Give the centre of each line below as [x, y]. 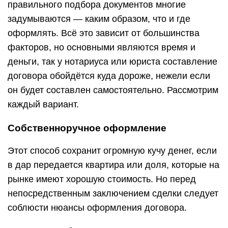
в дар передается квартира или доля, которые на [113, 165]
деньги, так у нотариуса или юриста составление [112, 62]
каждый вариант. [43, 104]
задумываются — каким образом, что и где [99, 19]
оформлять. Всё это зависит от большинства [104, 33]
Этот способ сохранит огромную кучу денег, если [112, 151]
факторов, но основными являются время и [102, 47]
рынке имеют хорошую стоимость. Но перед [102, 179]
